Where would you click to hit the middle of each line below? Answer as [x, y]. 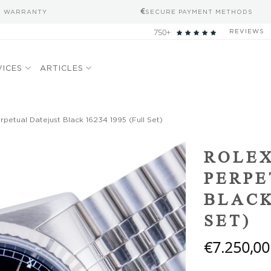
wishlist [162, 160]
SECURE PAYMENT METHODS [199, 11]
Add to [162, 149]
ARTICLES [61, 68]
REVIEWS [247, 31]
